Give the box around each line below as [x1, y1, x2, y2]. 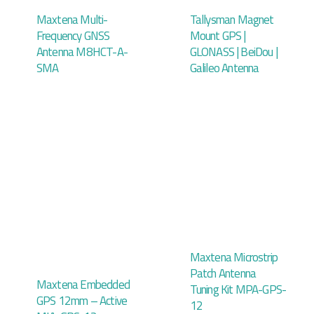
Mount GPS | [189, 26, 246, 45]
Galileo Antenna [189, 58, 259, 77]
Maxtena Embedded [36, 275, 130, 294]
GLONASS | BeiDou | [189, 42, 278, 61]
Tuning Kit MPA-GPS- [189, 280, 287, 299]
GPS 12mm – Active [36, 291, 128, 310]
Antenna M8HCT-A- [36, 42, 128, 61]
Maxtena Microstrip [189, 247, 278, 266]
